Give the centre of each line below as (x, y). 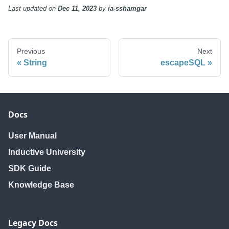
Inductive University (47, 152)
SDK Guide (30, 169)
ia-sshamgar (127, 9)
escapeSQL (183, 63)
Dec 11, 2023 (77, 9)
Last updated (27, 9)
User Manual (32, 136)
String (35, 63)
